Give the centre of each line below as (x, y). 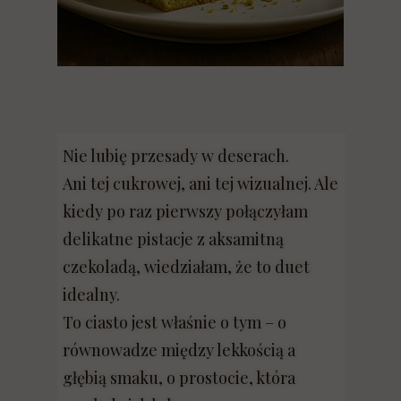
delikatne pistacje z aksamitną (173, 239)
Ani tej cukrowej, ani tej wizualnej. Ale (200, 183)
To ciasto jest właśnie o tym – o (175, 322)
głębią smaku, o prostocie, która (179, 378)
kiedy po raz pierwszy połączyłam (185, 211)
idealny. (91, 294)
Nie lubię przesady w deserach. (176, 156)
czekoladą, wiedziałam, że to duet (186, 267)
